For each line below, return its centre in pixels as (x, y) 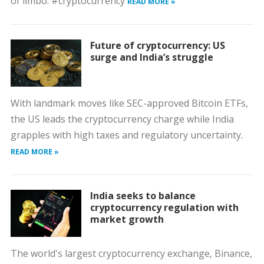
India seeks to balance (143, 196)
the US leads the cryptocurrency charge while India (122, 119)
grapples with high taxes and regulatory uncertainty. (126, 135)
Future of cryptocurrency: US (157, 45)
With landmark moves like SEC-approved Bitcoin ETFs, (129, 103)
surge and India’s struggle (151, 57)
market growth (127, 219)
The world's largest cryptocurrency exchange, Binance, (131, 253)
